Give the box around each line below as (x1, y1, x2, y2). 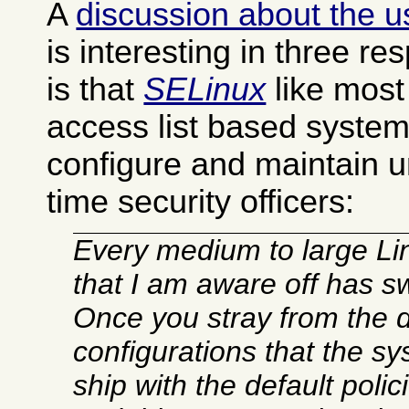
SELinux (143, 70, 267, 108)
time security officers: (47, 183, 355, 220)
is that (47, 70, 144, 108)
